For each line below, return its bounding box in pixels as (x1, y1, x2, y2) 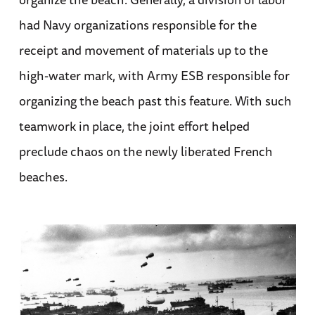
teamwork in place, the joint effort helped (18, 116, 250, 136)
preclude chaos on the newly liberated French (18, 141, 273, 162)
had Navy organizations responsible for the (18, 15, 257, 35)
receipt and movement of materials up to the (18, 40, 268, 60)
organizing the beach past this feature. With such (18, 91, 292, 111)
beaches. (18, 167, 67, 187)
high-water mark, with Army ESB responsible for (18, 65, 290, 86)
